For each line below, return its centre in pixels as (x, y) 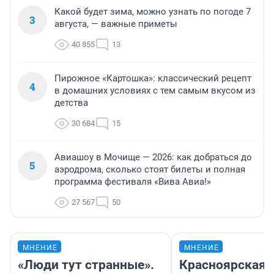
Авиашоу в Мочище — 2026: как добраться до (153, 157)
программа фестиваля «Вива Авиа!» (133, 181)
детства (71, 102)
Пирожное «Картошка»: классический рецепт (153, 78)
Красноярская (223, 265)
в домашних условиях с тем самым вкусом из (155, 90)
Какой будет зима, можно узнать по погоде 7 (153, 11)
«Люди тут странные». (86, 265)
